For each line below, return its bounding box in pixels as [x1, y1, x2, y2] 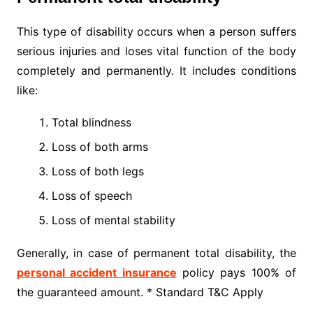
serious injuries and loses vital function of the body [16, 44, 297, 59]
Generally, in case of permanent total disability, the [16, 246, 297, 261]
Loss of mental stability [51, 213, 175, 228]
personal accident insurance [16, 265, 177, 280]
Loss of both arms [51, 140, 148, 154]
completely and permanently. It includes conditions [16, 64, 297, 78]
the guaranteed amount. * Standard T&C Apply [16, 285, 263, 300]
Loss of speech [51, 189, 132, 203]
